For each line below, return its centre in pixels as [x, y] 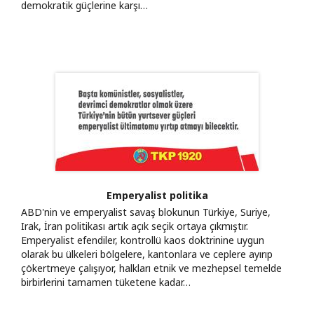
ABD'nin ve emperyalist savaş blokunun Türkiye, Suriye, [146, 212]
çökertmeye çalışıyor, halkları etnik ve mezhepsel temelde [151, 268]
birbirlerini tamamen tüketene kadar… [106, 282]
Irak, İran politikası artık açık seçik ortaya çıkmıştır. [135, 226]
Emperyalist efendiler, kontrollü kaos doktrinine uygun [143, 240]
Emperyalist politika [157, 195]
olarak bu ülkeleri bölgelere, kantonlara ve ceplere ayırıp [147, 254]
